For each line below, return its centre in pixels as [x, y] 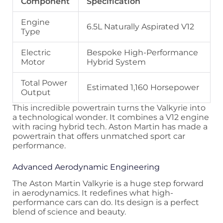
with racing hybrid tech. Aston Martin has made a [110, 126]
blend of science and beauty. [69, 212]
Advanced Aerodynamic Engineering [86, 167]
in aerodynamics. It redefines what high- [93, 193]
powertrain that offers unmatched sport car [99, 136]
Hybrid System [116, 62]
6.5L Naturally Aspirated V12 [140, 26]
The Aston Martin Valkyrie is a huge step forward [108, 184]
